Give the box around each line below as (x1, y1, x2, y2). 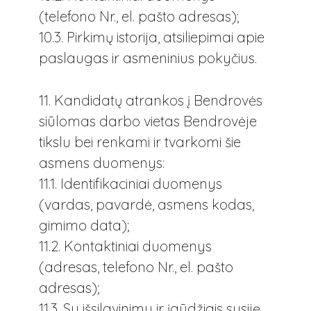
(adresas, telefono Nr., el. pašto (39, 258, 233, 276)
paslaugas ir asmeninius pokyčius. (39, 49, 257, 67)
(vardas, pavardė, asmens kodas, (39, 195, 254, 213)
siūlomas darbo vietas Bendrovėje (39, 112, 257, 130)
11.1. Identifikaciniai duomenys (39, 174, 222, 192)
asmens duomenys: (39, 153, 165, 171)
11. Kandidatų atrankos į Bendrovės (39, 91, 262, 109)
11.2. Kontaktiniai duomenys (39, 237, 212, 255)
